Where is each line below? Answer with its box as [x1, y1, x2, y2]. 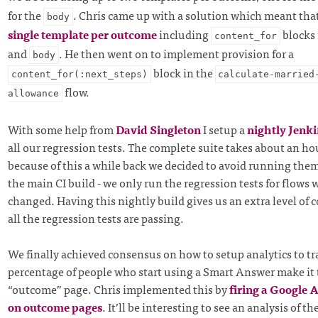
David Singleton [115, 119, 201, 138]
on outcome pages [7, 297, 102, 317]
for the [7, 6, 43, 25]
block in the [150, 63, 215, 82]
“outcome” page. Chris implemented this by [7, 280, 229, 299]
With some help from [7, 119, 116, 138]
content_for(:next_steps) [11, 69, 148, 80]
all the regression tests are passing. [7, 208, 184, 227]
